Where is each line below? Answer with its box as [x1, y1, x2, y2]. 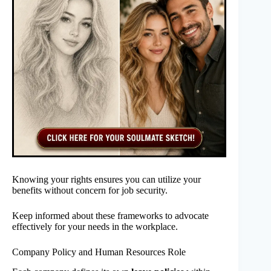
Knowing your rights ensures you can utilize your [12, 174, 201, 185]
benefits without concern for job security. [12, 185, 168, 196]
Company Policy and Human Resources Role [12, 247, 186, 258]
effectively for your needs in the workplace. [12, 221, 178, 232]
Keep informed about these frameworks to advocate [12, 211, 209, 221]
